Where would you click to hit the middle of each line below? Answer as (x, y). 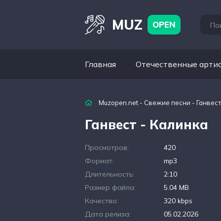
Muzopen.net (118, 103)
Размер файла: (110, 187)
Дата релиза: (108, 214)
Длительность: (110, 174)
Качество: (102, 201)
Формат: (99, 161)
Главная (100, 64)
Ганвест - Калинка (147, 125)
